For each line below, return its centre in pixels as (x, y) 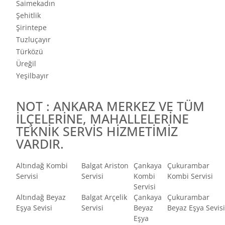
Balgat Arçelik (104, 197)
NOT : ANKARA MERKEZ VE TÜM (110, 106)
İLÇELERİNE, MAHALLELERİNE (102, 118)
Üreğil (26, 64)
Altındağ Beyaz (41, 197)
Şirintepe (31, 28)
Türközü (30, 52)
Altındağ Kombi (42, 165)
